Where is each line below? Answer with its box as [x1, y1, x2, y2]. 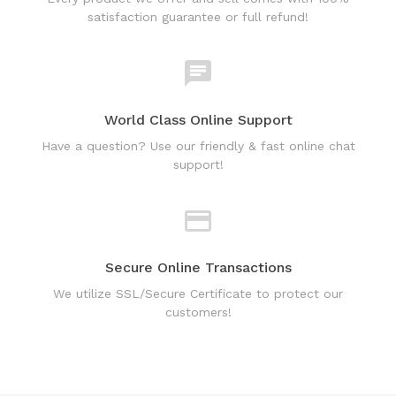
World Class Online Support [103, 69, 293, 87]
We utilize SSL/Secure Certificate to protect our [53, 244, 343, 259]
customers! [164, 263, 232, 278]
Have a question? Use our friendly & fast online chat [41, 96, 355, 111]
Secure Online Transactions [104, 217, 292, 234]
